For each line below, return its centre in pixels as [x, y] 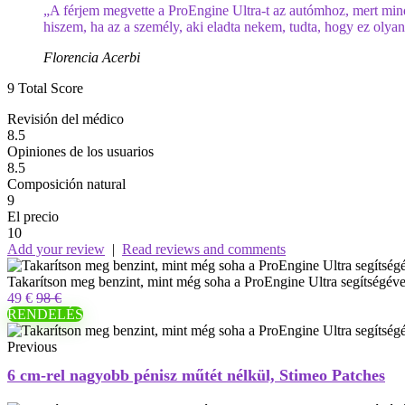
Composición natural [66, 184]
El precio [33, 217]
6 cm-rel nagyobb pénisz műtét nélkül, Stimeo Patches [196, 375]
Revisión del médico [66, 119]
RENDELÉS [45, 314]
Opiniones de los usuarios [80, 151]
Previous [32, 347]
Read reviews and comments [204, 249]
